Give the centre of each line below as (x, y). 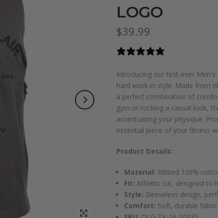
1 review (182, 51)
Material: (140, 172)
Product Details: (145, 151)
